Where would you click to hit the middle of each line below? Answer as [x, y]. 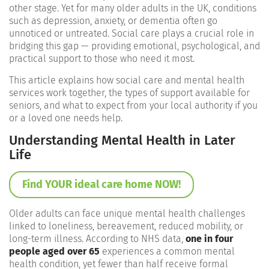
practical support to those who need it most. [102, 59]
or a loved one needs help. [66, 118]
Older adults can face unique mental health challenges [127, 214]
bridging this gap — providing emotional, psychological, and [134, 46]
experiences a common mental [167, 252]
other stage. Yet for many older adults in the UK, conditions [133, 8]
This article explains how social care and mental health [127, 80]
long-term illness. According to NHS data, [97, 239]
